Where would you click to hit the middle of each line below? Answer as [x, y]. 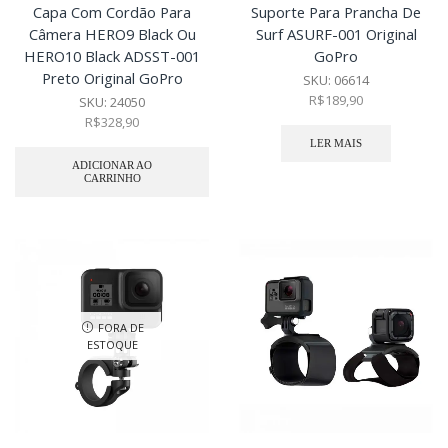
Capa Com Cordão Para [112, 12]
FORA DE [120, 328]
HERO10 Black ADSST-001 [112, 56]
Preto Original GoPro [112, 78]
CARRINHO [112, 178]
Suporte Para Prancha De [336, 12]
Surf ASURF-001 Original [336, 34]
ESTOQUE [112, 345]
